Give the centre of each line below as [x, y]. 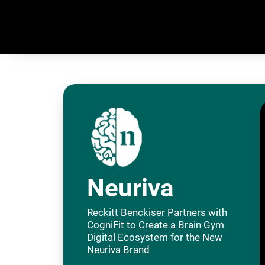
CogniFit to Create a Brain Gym [156, 225]
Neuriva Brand [119, 250]
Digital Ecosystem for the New [155, 237]
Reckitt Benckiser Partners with [157, 212]
